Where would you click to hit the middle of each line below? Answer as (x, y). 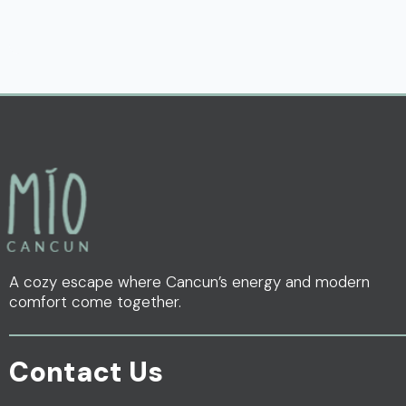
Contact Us (86, 372)
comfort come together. (95, 302)
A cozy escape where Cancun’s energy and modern (189, 282)
